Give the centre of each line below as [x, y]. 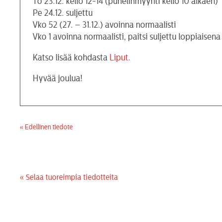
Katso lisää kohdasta [71, 57]
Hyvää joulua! [58, 78]
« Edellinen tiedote [47, 127]
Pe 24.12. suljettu [63, 13]
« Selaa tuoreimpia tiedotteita [69, 177]
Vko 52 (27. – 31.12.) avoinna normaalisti [105, 25]
